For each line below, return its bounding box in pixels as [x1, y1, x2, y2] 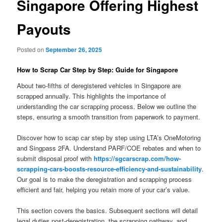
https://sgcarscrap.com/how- [94, 153, 181, 163]
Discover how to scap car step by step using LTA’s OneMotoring [17, 132, 201, 142]
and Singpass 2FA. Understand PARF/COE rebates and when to [17, 143, 201, 153]
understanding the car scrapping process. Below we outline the [17, 101, 197, 111]
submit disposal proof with [17, 153, 94, 163]
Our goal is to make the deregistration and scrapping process [17, 174, 192, 184]
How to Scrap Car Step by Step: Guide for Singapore [17, 65, 178, 75]
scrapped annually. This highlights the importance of [17, 91, 166, 101]
